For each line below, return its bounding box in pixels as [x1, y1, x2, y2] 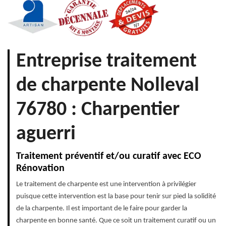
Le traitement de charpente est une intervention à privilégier [16, 181, 196, 189]
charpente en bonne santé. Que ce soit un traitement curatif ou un [16, 217, 216, 225]
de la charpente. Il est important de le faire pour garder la [16, 205, 187, 213]
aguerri [16, 124, 76, 145]
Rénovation [16, 163, 65, 174]
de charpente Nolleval [16, 76, 199, 96]
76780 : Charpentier [16, 100, 180, 121]
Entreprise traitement [16, 51, 197, 72]
